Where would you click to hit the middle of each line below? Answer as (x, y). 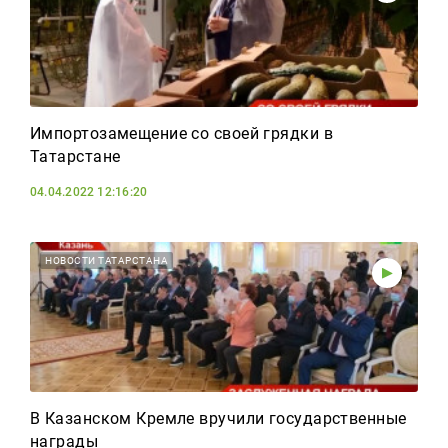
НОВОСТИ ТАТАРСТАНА (106, 260)
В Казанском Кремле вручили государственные (218, 418)
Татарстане (75, 156)
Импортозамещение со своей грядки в (181, 133)
